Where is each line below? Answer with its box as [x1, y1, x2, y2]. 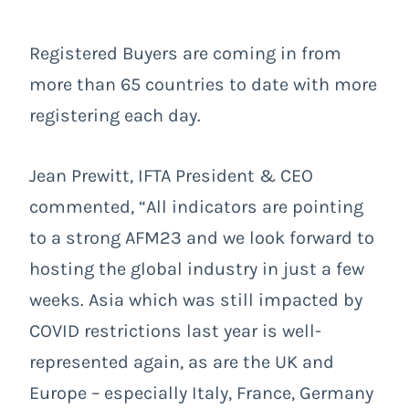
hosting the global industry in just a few [29, 257, 364, 279]
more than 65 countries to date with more [29, 73, 377, 95]
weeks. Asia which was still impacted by [29, 288, 362, 310]
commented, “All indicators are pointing [29, 195, 363, 217]
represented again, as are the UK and [29, 351, 334, 372]
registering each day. [29, 104, 201, 126]
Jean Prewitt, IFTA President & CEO [29, 164, 313, 186]
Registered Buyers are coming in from [29, 42, 341, 64]
